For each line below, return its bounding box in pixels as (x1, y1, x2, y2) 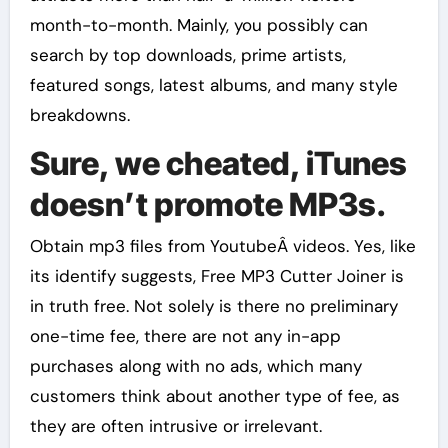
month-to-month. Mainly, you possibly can (29, 13, 368, 36)
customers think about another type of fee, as (29, 385, 400, 408)
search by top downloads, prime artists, (29, 43, 346, 66)
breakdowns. (29, 103, 130, 126)
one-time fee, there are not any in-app (29, 325, 341, 348)
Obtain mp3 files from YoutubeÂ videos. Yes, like (29, 235, 416, 258)
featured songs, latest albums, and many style (29, 73, 398, 96)
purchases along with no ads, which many (29, 355, 362, 378)
